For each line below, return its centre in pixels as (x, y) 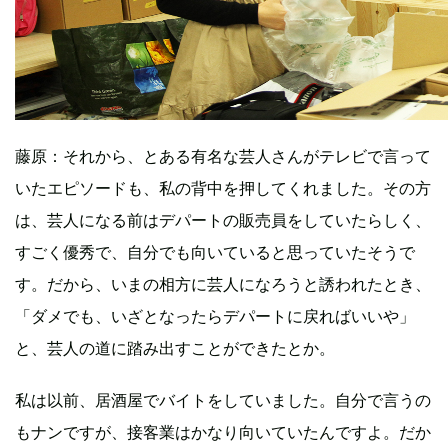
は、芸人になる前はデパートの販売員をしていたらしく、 (223, 219)
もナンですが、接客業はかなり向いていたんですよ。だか (223, 431)
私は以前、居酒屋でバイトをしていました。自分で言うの (223, 399)
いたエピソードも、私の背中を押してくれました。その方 (223, 187)
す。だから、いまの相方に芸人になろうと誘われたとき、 (223, 283)
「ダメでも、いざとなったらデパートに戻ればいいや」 (215, 315)
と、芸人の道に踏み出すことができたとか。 (175, 347)
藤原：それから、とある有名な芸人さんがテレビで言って (223, 155)
